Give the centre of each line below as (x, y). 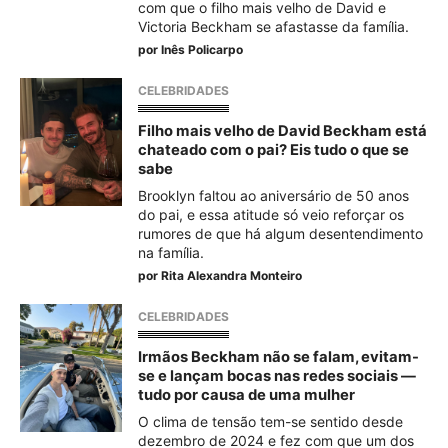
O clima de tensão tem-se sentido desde (270, 421)
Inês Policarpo (202, 49)
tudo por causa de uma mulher (246, 395)
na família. (171, 252)
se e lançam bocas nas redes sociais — (277, 376)
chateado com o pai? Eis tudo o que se (273, 150)
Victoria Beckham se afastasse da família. (273, 26)
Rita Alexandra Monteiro (231, 275)
